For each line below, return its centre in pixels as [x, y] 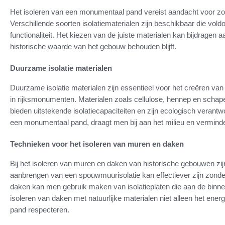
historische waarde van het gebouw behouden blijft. [93, 47]
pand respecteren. [40, 210]
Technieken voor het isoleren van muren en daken [97, 144]
